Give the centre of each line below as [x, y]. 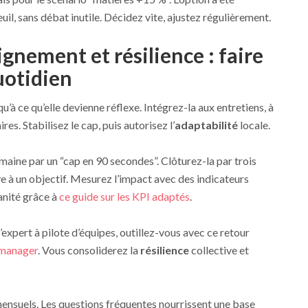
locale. [254, 124]
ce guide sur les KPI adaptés [124, 196]
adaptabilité [206, 124]
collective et [219, 250]
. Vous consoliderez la [89, 250]
